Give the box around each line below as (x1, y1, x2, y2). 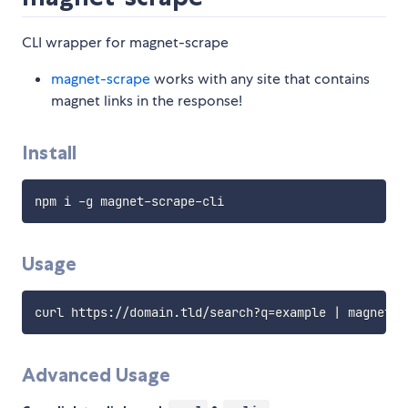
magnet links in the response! (51, 91, 242, 111)
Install (22, 141, 76, 165)
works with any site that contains (150, 69, 370, 89)
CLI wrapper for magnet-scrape (22, 33, 229, 53)
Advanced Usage (22, 363, 170, 387)
